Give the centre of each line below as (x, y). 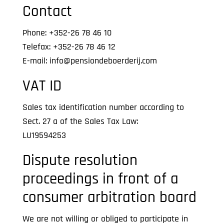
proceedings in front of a (100, 179)
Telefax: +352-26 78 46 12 (69, 47)
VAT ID (42, 86)
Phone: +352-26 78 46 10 (67, 33)
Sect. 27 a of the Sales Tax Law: (80, 121)
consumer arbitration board (109, 197)
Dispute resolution (80, 160)
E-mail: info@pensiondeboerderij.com (89, 61)
